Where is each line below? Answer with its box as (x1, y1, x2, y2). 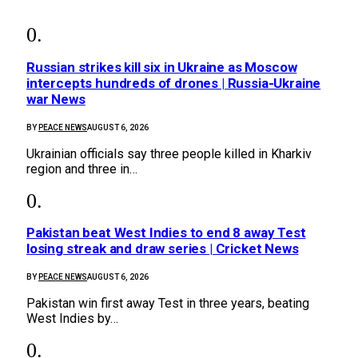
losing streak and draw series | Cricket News (26, 240, 299, 257)
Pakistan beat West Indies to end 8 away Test (26, 224, 306, 241)
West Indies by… (26, 310, 118, 326)
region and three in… (26, 161, 137, 177)
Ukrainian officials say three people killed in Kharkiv (26, 145, 312, 161)
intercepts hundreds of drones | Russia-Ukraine (26, 74, 321, 91)
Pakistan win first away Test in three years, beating (26, 295, 309, 311)
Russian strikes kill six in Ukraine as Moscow (26, 58, 297, 75)
